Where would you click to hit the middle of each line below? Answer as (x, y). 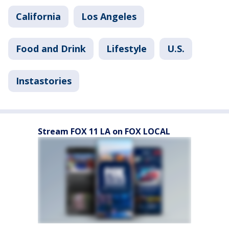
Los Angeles (109, 16)
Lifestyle (127, 49)
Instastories (44, 81)
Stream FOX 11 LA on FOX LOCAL (104, 131)
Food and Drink (51, 49)
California (38, 16)
